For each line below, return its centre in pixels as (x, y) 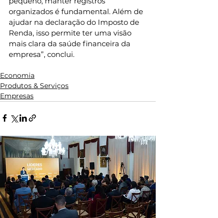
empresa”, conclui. (43, 54)
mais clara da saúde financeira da (71, 44)
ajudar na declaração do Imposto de (75, 22)
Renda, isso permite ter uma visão (71, 33)
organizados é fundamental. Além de (77, 12)
